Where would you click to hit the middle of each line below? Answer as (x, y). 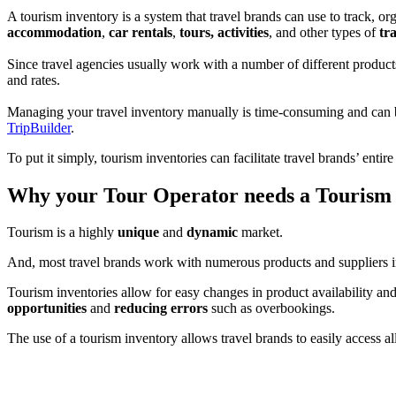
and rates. (34, 80)
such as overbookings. (275, 308)
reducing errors (163, 308)
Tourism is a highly (62, 232)
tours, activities (224, 32)
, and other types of (324, 32)
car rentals (141, 32)
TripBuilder (39, 127)
